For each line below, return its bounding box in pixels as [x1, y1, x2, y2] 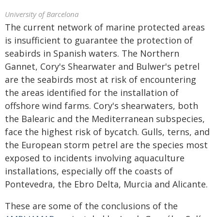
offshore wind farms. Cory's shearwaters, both [5, 100, 198, 111]
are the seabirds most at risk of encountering [5, 74, 196, 85]
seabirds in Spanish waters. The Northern [5, 47, 179, 59]
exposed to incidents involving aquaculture [5, 152, 185, 164]
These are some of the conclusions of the [5, 200, 178, 212]
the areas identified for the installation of [5, 87, 179, 98]
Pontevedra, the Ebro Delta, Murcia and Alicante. [5, 178, 208, 190]
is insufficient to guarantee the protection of [5, 34, 193, 46]
